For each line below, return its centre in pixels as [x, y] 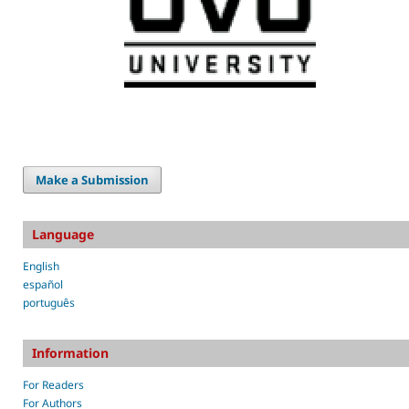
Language [63, 234]
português [48, 302]
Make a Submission [92, 179]
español [42, 284]
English [41, 266]
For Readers [53, 384]
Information [70, 352]
